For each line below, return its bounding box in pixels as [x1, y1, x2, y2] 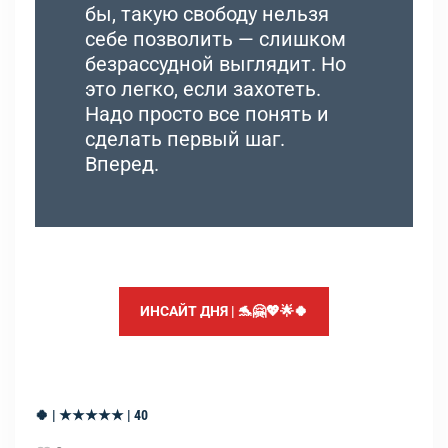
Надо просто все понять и [85, 101, 329, 126]
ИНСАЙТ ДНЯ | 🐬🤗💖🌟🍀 [140, 302, 308, 319]
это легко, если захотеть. [85, 76, 321, 101]
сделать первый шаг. [85, 126, 285, 151]
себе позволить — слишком [85, 26, 346, 51]
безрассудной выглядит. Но [85, 51, 346, 76]
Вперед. [85, 151, 159, 176]
